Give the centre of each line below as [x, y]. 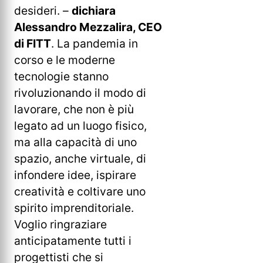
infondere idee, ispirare [75, 175]
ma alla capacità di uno [75, 142]
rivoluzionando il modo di [80, 93]
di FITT [33, 44]
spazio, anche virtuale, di [80, 159]
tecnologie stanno [61, 77]
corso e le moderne [65, 60]
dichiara [94, 11]
